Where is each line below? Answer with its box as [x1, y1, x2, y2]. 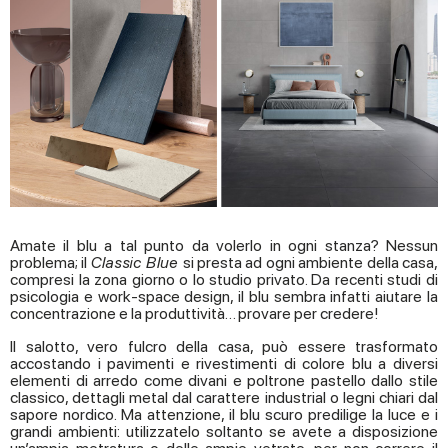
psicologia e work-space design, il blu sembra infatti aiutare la [10, 286, 438, 306]
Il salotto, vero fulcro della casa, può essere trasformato [10, 336, 438, 356]
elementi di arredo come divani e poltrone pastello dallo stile [10, 370, 438, 390]
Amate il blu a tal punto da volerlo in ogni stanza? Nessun [10, 235, 438, 255]
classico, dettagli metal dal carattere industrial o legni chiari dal [10, 387, 438, 407]
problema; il [10, 252, 91, 272]
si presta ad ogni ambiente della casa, [182, 252, 439, 272]
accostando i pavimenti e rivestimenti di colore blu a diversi [10, 353, 438, 373]
